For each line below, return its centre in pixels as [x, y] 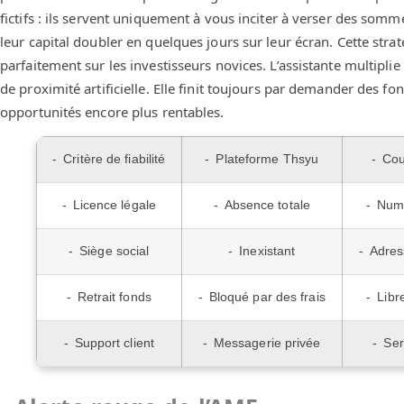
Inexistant [267, 252]
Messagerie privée [267, 344]
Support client [114, 344]
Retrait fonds [114, 298]
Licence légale [114, 206]
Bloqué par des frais [267, 298]
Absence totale [267, 206]
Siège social [115, 252]
